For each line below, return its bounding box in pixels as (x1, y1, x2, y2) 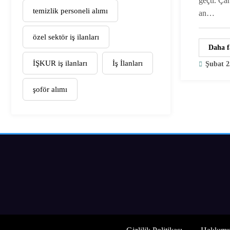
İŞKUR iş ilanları (33, 59, 87, 67)
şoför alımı (33, 85, 67, 93)
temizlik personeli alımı (33, 6, 108, 15)
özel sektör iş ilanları (33, 32, 99, 41)
